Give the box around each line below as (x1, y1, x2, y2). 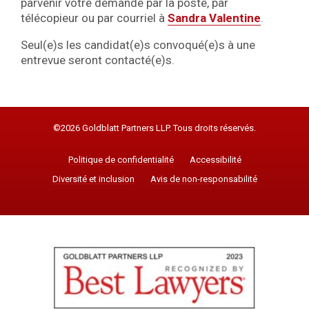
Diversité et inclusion (52, 174, 134, 185)
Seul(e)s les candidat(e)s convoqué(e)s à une (21, 37, 255, 52)
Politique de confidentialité (68, 154, 174, 166)
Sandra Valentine (168, 10, 261, 25)
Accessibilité (189, 154, 241, 166)
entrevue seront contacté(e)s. (21, 52, 175, 67)
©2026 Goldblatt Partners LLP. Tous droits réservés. (53, 122, 256, 133)
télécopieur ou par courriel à (21, 10, 168, 25)
